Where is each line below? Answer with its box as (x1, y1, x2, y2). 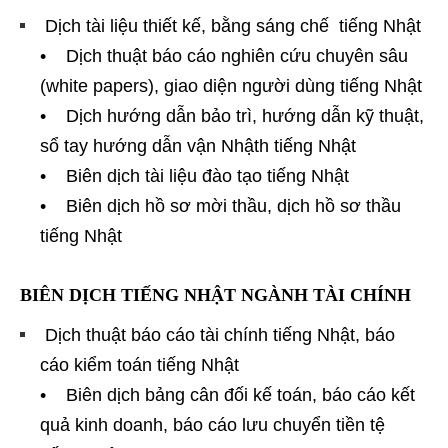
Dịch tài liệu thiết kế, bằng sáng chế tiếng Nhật (40, 15, 421, 36)
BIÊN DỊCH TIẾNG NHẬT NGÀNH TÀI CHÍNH (20, 284, 411, 305)
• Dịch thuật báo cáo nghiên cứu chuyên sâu (40, 45, 408, 66)
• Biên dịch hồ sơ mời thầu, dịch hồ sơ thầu (40, 195, 401, 216)
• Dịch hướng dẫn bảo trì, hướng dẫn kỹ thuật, (40, 105, 424, 126)
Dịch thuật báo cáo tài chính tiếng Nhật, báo (40, 324, 395, 345)
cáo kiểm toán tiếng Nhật (40, 354, 239, 375)
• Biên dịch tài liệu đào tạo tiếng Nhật (40, 165, 349, 186)
